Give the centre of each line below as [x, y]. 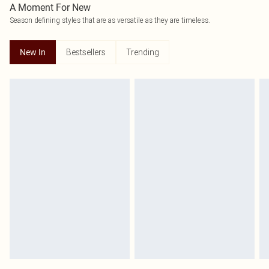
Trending [143, 52]
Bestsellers [86, 52]
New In [33, 52]
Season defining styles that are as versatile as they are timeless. [110, 20]
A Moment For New [50, 7]
